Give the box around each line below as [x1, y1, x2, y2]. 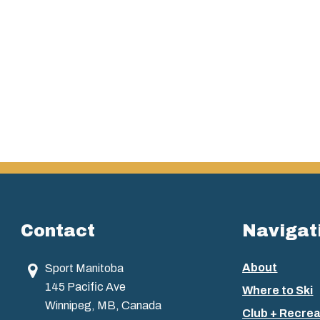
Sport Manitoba [44, 261, 124, 274]
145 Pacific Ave [44, 280, 126, 293]
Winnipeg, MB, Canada [44, 299, 161, 311]
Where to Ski [242, 284, 314, 296]
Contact [21, 221, 96, 240]
